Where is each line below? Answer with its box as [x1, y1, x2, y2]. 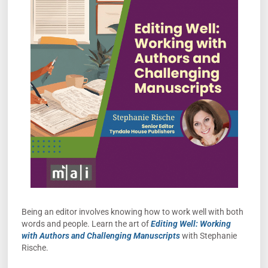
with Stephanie [179, 231, 237, 241]
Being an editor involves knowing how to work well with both [21, 207, 243, 217]
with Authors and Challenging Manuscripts [21, 231, 180, 241]
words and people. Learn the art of [21, 219, 151, 229]
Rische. [21, 243, 48, 253]
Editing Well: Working [150, 219, 231, 229]
